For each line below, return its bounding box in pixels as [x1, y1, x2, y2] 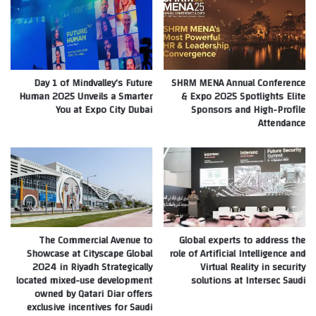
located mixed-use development [16, 271, 152, 290]
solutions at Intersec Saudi [191, 271, 305, 290]
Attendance [258, 114, 305, 133]
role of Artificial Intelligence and [169, 244, 305, 263]
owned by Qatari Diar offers [35, 284, 152, 303]
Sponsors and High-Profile [191, 100, 305, 119]
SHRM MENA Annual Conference [171, 73, 305, 92]
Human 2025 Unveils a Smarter [19, 87, 152, 106]
